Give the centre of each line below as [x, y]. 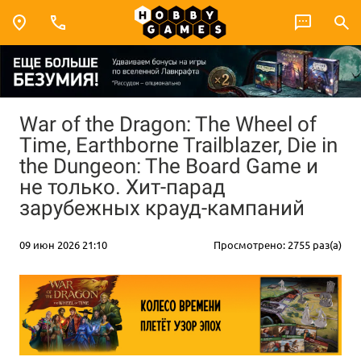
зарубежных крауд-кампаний [162, 207]
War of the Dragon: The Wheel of [168, 124]
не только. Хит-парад [122, 187]
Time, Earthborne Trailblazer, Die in [178, 145]
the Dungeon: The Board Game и [169, 166]
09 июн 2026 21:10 [63, 244]
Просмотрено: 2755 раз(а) [278, 244]
